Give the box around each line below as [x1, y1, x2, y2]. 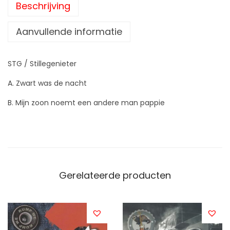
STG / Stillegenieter [8, 59, 76, 69]
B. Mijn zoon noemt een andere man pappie [8, 98, 165, 108]
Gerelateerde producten [59, 169, 171, 182]
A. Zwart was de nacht [8, 78, 87, 89]
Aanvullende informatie [16, 25, 122, 39]
